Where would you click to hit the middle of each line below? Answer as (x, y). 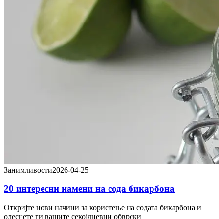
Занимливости (28, 170)
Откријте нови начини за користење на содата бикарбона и (103, 208)
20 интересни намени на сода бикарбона (89, 189)
